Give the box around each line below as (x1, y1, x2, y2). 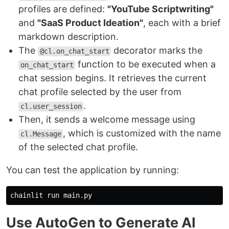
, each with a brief (143, 17, 221, 29)
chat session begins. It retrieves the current (18, 73, 207, 84)
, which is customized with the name (63, 128, 221, 139)
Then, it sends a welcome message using (18, 114, 195, 125)
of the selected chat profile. (18, 142, 138, 153)
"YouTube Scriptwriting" (107, 4, 214, 15)
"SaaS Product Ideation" (37, 17, 143, 29)
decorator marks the (111, 45, 203, 56)
